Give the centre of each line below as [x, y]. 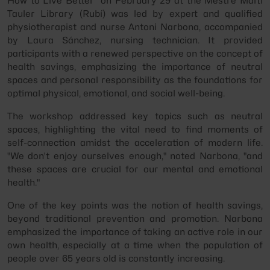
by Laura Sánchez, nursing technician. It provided [135, 40]
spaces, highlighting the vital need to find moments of [135, 129]
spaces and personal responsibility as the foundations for [135, 80]
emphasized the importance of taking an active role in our [135, 232]
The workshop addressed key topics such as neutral [135, 116]
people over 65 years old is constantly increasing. [116, 258]
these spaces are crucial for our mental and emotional [135, 169]
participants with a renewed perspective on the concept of [135, 53]
